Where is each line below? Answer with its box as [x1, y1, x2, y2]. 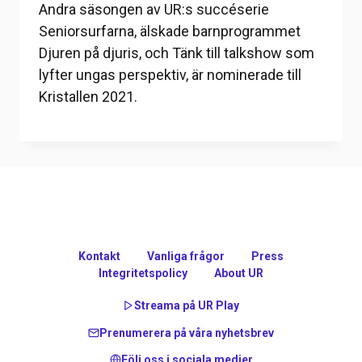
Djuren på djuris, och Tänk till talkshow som [39, 44, 314, 61]
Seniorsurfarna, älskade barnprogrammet [39, 22, 301, 40]
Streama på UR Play [134, 299, 239, 313]
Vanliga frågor [147, 249, 225, 263]
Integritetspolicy [99, 266, 188, 280]
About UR [213, 266, 263, 280]
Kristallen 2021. [39, 87, 137, 105]
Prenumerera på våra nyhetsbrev [99, 326, 274, 339]
